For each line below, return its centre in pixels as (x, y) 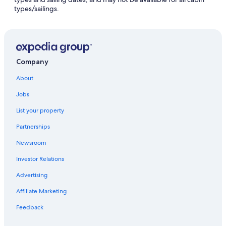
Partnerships (33, 127)
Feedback (30, 208)
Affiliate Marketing (41, 191)
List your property (40, 111)
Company (32, 62)
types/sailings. (37, 9)
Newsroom (31, 143)
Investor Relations (40, 159)
